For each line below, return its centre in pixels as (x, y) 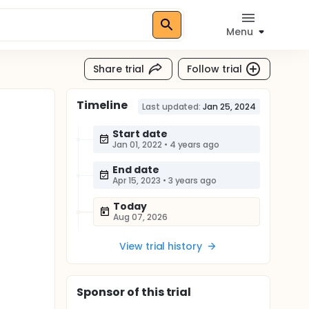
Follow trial (215, 69)
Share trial (119, 69)
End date (136, 170)
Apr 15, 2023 (137, 180)
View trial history (161, 246)
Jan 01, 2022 (137, 144)
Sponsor (101, 292)
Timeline (102, 105)
